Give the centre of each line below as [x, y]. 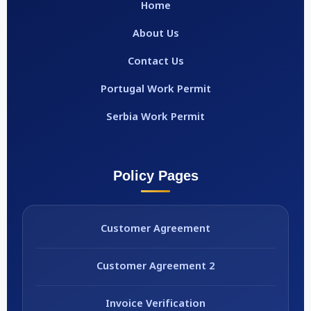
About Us [155, 34]
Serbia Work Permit [155, 117]
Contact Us [155, 62]
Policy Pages [155, 175]
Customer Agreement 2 [155, 267]
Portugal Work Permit [155, 90]
